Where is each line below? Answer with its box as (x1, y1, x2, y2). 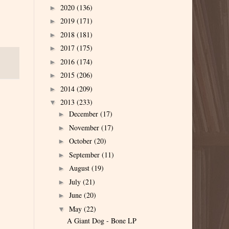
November (68, 122, 101, 132)
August (68, 163, 91, 173)
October (68, 136, 94, 146)
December (68, 109, 100, 119)
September (68, 149, 102, 159)
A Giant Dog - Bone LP (66, 215, 136, 225)
